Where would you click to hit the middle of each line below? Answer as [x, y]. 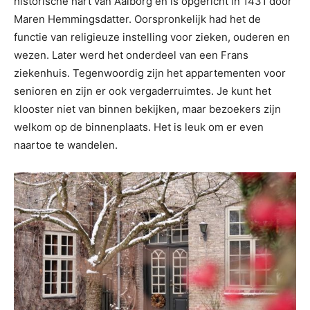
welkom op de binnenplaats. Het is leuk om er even [139, 127]
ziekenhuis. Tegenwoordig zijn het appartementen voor [150, 73]
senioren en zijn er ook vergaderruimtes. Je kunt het [143, 91]
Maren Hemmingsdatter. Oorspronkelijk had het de [137, 19]
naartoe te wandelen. [66, 145]
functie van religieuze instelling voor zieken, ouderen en [152, 37]
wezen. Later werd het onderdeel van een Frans [131, 55]
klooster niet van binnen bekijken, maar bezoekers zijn [147, 109]
